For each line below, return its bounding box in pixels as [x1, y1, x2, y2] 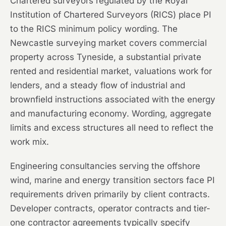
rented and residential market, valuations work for [10, 66, 212, 77]
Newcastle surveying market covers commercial [10, 38, 207, 48]
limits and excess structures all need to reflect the [10, 123, 213, 133]
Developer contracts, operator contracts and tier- [10, 203, 210, 214]
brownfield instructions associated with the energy [10, 94, 215, 105]
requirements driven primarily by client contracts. [10, 189, 210, 200]
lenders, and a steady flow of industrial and [10, 80, 185, 91]
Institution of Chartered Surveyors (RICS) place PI [10, 10, 211, 20]
